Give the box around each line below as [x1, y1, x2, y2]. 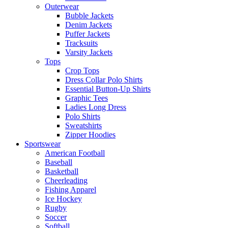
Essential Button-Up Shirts [65, 84, 151, 93]
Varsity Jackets [65, 48, 112, 56]
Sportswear [24, 139, 61, 148]
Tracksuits [65, 39, 98, 47]
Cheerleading [45, 176, 88, 185]
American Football [45, 149, 105, 157]
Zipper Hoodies [65, 130, 116, 139]
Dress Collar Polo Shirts [65, 75, 142, 84]
